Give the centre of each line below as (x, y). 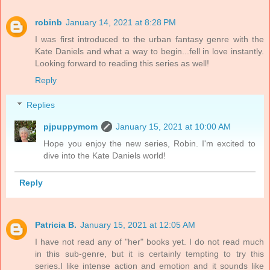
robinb (49, 22)
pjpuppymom (71, 127)
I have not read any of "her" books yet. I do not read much (149, 242)
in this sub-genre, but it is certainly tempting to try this (149, 254)
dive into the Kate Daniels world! (105, 156)
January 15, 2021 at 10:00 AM (174, 127)
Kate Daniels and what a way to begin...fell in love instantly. (149, 51)
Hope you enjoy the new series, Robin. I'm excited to (149, 144)
